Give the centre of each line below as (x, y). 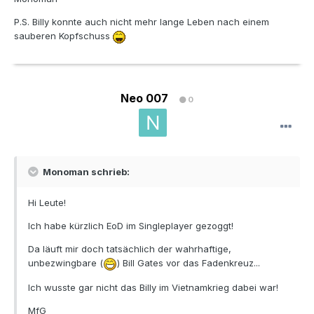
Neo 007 (144, 98)
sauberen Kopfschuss (63, 36)
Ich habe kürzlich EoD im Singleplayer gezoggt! (131, 226)
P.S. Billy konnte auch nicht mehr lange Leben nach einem (142, 22)
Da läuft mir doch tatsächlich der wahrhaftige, (130, 249)
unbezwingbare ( (66, 263)
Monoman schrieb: (85, 172)
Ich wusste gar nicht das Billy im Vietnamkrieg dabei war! (153, 287)
